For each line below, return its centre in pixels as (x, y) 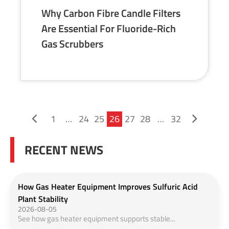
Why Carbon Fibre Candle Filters (111, 13)
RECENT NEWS (64, 150)
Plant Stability (43, 199)
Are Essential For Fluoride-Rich (109, 28)
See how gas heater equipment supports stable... (96, 218)
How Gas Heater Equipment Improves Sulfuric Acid (108, 186)
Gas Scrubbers (72, 43)
